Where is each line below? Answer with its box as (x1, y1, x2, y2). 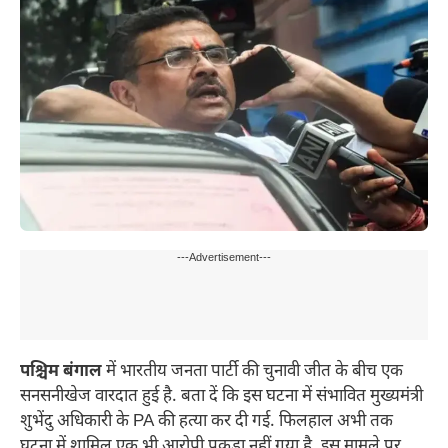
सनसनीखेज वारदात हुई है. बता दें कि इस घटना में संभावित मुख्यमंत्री (20, 386, 423, 409)
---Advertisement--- (177, 251, 271, 266)
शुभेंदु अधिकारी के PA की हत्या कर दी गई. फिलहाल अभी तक (20, 411, 393, 434)
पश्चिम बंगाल (20, 361, 102, 384)
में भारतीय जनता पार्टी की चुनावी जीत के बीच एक (102, 361, 403, 384)
